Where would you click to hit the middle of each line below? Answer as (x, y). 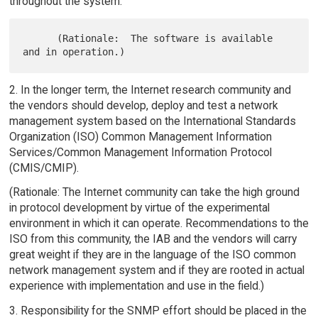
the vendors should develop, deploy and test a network (143, 105)
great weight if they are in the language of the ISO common (152, 255)
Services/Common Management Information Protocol (140, 152)
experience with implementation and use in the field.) (136, 286)
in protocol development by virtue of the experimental (139, 208)
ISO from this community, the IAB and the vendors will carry (153, 239)
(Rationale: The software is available (40, 39)
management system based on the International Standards (152, 121)
